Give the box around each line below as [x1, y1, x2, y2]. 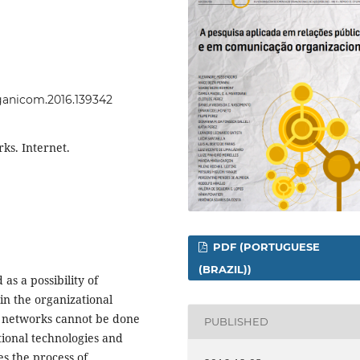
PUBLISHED [204, 315, 269, 329]
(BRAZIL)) [198, 262, 252, 276]
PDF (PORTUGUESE [210, 239, 321, 253]
